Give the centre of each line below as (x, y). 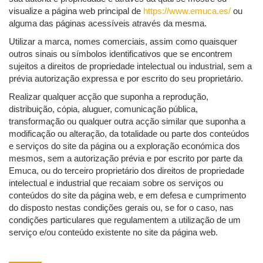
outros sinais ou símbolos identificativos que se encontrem (121, 54)
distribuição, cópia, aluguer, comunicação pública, (103, 109)
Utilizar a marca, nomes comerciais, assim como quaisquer (123, 42)
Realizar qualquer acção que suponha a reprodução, (109, 97)
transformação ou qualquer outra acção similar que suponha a (127, 122)
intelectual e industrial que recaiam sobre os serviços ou (116, 183)
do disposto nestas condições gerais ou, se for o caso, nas (121, 208)
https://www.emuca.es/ (187, 11)
